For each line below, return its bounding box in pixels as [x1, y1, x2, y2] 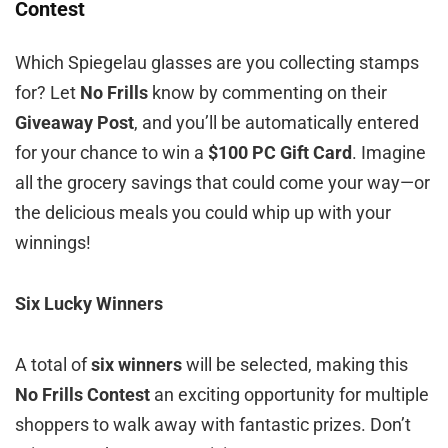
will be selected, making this [182, 354, 408, 376]
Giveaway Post [15, 112, 134, 134]
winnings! [15, 232, 91, 254]
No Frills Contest [15, 384, 150, 406]
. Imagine [352, 142, 426, 164]
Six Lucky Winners [15, 293, 163, 315]
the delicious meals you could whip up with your [15, 202, 391, 224]
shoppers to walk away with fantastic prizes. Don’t [15, 414, 411, 436]
